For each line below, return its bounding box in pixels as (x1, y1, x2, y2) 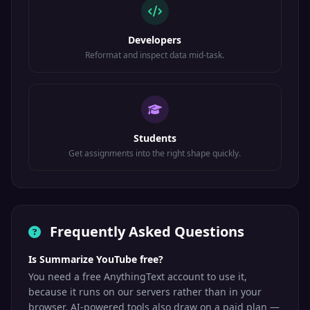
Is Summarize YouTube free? (28, 253, 163, 266)
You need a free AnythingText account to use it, (28, 270, 247, 283)
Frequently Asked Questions (46, 222, 244, 241)
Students (133, 131, 176, 145)
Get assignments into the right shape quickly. (69, 147, 241, 159)
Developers (128, 33, 182, 46)
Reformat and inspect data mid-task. (85, 49, 225, 61)
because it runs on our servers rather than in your (28, 285, 262, 298)
